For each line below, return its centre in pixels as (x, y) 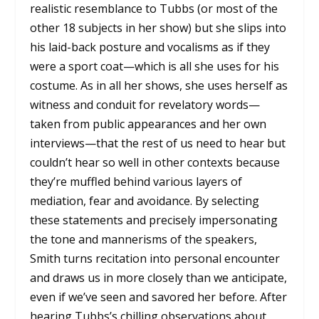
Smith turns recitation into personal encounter (155, 259)
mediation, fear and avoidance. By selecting (145, 201)
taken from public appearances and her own (148, 124)
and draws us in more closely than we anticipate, (159, 278)
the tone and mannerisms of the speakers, (144, 240)
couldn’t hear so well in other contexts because (155, 163)
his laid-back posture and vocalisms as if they (150, 47)
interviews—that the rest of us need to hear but (158, 143)
